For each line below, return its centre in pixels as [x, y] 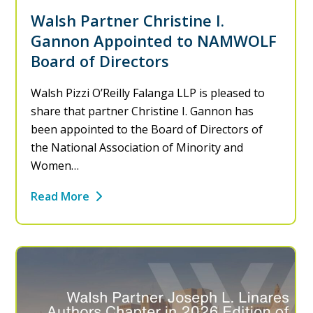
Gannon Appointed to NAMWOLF [154, 41]
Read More [60, 197]
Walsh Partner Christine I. [128, 21]
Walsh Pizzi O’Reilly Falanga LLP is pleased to [148, 93]
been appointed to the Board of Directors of [147, 130]
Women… [55, 166]
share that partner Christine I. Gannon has [143, 111]
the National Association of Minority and [137, 148]
